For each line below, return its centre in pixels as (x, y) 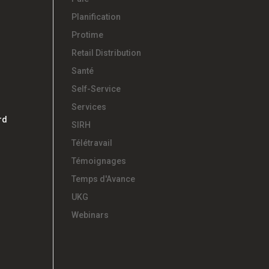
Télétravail (92, 143)
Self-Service (96, 89)
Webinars (90, 215)
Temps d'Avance (104, 179)
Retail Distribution (107, 53)
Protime (88, 35)
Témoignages (99, 161)
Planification (96, 17)
